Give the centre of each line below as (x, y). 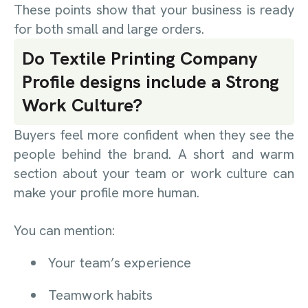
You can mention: (64, 230)
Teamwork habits (101, 295)
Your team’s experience (120, 263)
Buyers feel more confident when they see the (154, 135)
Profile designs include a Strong (151, 82)
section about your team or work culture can (154, 173)
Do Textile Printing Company (140, 58)
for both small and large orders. (109, 29)
